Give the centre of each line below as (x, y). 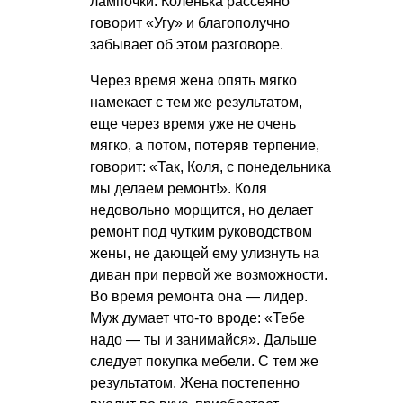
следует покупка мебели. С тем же (204, 361)
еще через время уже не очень (193, 123)
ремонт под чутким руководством (201, 231)
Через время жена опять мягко (193, 80)
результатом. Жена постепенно (195, 382)
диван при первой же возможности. (209, 274)
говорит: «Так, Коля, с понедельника (210, 166)
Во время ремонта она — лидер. (199, 296)
